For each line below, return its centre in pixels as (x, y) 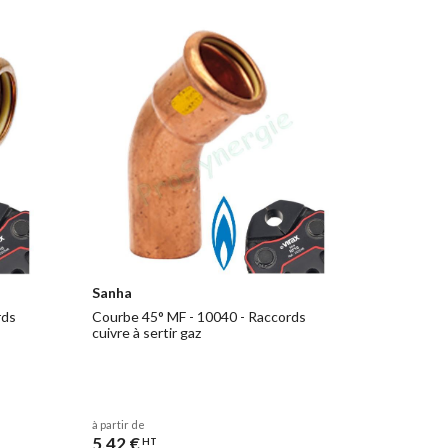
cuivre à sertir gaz (146, 332)
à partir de (118, 424)
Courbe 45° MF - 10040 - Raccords (198, 316)
